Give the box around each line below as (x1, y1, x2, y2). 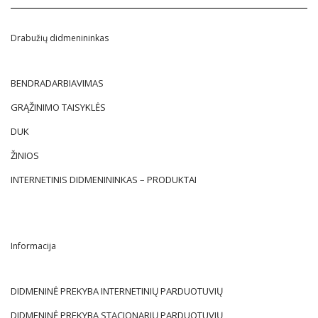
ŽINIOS (11, 148, 39, 162)
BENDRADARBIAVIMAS (11, 76, 104, 89)
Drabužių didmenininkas (11, 31, 109, 44)
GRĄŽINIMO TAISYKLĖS (11, 100, 106, 114)
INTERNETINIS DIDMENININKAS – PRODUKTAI (11, 172, 197, 186)
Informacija (11, 239, 56, 252)
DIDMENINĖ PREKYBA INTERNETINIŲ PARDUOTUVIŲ (11, 284, 223, 297)
